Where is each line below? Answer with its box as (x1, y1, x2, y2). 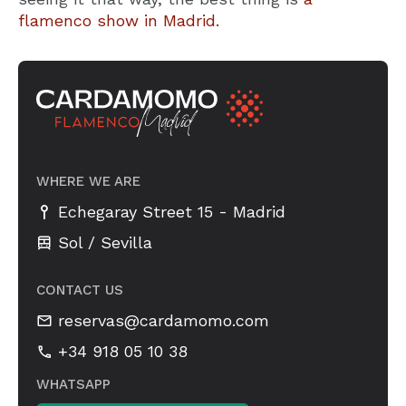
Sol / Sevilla (58, 232, 152, 252)
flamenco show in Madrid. (18, 11, 219, 31)
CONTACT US (36, 281, 123, 298)
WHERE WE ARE (36, 172, 140, 189)
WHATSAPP (36, 375, 111, 392)
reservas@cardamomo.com (58, 311, 269, 331)
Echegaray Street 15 (58, 202, 213, 222)
